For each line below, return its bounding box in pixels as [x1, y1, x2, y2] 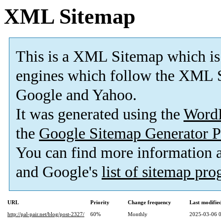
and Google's [16, 163, 102, 181]
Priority [90, 199, 110, 206]
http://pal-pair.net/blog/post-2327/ [7, 211, 84, 218]
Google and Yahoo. [16, 86, 137, 104]
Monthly [128, 211, 147, 218]
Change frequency [128, 199, 171, 206]
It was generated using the [16, 106, 184, 123]
